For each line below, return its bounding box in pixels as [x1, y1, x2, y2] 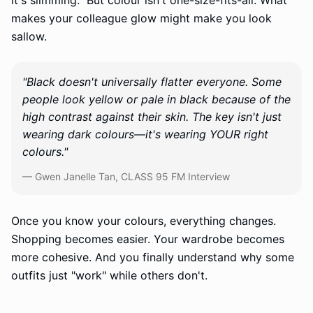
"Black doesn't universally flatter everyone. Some [22, 75, 282, 89]
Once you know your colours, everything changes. [11, 214, 276, 228]
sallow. [11, 29, 47, 43]
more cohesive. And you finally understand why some [11, 250, 294, 264]
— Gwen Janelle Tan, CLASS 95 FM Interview [22, 170, 230, 182]
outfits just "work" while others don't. [11, 268, 208, 282]
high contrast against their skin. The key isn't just [22, 110, 282, 124]
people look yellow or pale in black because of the [22, 92, 291, 106]
